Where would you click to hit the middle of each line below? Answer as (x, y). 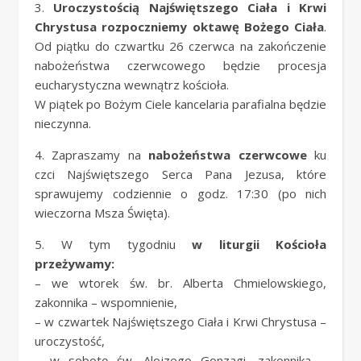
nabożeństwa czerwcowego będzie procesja (180, 65)
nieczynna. (63, 123)
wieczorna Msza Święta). (102, 213)
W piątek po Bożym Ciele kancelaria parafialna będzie (180, 104)
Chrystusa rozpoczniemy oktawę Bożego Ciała (179, 27)
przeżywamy (73, 263)
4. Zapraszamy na (92, 155)
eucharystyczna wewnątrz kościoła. (132, 85)
